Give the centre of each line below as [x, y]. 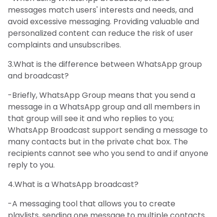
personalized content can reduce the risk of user [101, 33]
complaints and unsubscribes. [64, 45]
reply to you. [31, 165]
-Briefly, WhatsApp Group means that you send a [101, 95]
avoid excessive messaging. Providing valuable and [103, 21]
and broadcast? [38, 76]
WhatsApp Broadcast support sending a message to [108, 130]
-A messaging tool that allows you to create [92, 203]
